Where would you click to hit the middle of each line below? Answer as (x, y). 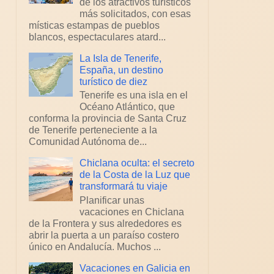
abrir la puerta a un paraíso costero (104, 235)
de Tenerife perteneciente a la (93, 130)
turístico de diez (114, 82)
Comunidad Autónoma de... (88, 142)
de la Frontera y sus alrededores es (105, 223)
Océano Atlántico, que (128, 107)
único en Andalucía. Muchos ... (95, 246)
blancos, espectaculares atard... (97, 37)
